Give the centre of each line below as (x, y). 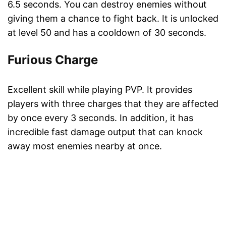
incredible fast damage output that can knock (105, 132)
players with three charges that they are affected (113, 104)
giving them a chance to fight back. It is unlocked (113, 19)
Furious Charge (53, 60)
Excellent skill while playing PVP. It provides (100, 90)
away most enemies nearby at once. (85, 146)
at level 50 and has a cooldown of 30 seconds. (107, 33)
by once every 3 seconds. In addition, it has (100, 118)
